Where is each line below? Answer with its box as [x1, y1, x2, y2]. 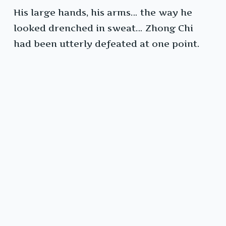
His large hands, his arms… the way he [14, 7, 192, 18]
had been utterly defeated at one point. [14, 38, 199, 49]
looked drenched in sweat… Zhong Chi [14, 23, 193, 34]
